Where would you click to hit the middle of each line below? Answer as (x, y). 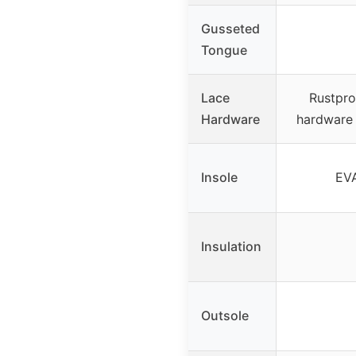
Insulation (231, 246)
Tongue (224, 50)
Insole (219, 177)
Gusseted (230, 28)
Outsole (225, 315)
